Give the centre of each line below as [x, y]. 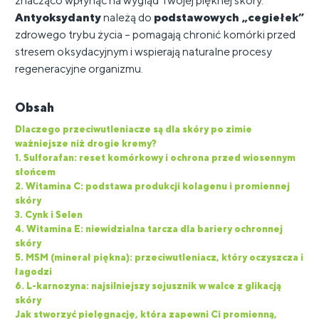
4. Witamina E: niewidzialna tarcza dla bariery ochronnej [149, 229]
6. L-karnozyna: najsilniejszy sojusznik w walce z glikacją [148, 286]
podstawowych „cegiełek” [229, 17]
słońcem [35, 172]
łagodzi [33, 271]
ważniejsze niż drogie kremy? [86, 143]
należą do [127, 17]
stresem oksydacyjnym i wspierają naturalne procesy [143, 51]
